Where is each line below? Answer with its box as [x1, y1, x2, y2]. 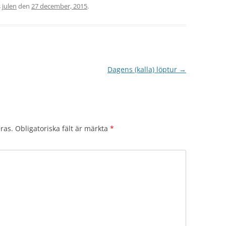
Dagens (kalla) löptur [107, 64, 179, 74]
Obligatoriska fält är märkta [15, 123, 110, 133]
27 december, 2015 [31, 1, 87, 11]
